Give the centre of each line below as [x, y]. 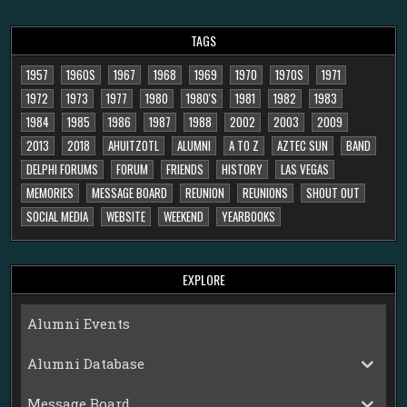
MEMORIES [50, 192]
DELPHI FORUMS [63, 169]
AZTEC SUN [303, 145]
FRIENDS [185, 169]
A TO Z [244, 145]
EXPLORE [203, 279]
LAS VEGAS [305, 169]
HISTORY [243, 169]
